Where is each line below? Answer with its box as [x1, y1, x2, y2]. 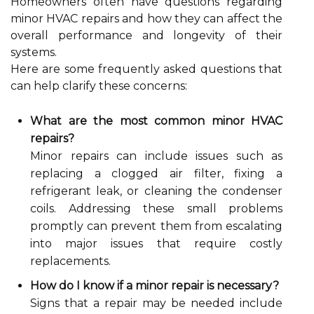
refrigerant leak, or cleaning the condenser [30, 184, 282, 198]
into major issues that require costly [30, 237, 282, 250]
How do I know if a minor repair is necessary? [30, 279, 279, 292]
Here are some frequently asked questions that [11, 62, 282, 76]
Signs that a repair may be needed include [30, 296, 282, 310]
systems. [11, 46, 57, 59]
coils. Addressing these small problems [30, 202, 282, 215]
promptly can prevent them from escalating [30, 219, 282, 233]
